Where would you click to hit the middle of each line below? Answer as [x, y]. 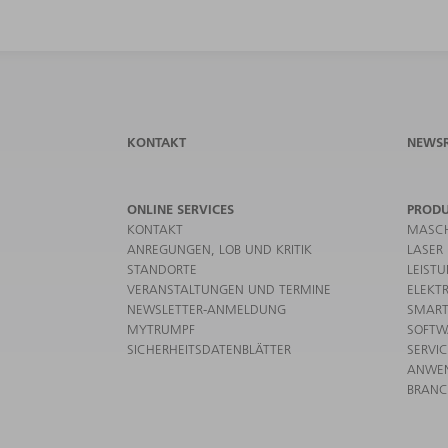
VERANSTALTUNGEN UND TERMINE [229, 288]
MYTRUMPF [161, 328]
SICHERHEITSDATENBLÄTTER [209, 348]
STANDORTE [162, 268]
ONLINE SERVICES [180, 208]
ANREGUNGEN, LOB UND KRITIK [219, 248]
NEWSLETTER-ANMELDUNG [206, 308]
